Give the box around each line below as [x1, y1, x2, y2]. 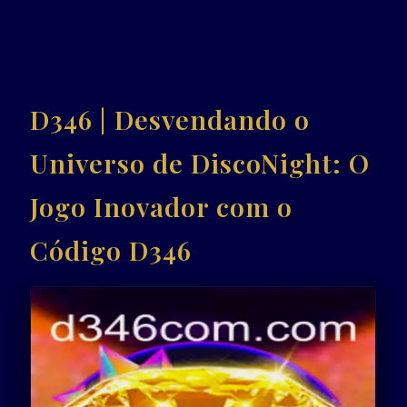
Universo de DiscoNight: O [30, 144, 371, 180]
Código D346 [30, 232, 193, 267]
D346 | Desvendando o [30, 101, 311, 136]
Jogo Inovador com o [30, 188, 293, 223]
